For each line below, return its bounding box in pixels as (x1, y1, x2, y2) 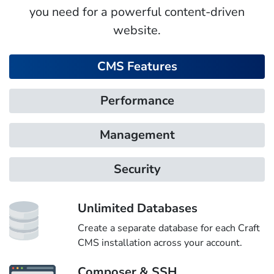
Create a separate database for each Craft (78, 221, 260, 235)
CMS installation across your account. (78, 235, 242, 250)
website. (113, 21, 161, 39)
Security (113, 160, 161, 177)
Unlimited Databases (78, 199, 198, 217)
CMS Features (97, 57, 177, 75)
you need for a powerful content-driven (29, 3, 245, 20)
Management (99, 126, 175, 143)
